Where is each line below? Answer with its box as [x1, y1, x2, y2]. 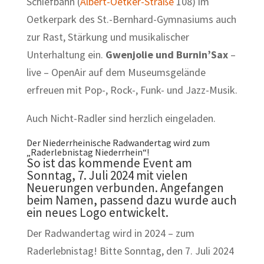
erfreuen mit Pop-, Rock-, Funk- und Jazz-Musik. [26, 82, 237, 97]
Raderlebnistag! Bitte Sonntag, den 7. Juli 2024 [26, 243, 234, 258]
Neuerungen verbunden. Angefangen [26, 179, 224, 196]
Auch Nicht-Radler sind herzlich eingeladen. [26, 111, 216, 125]
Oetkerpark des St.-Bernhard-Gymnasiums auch [26, 12, 236, 26]
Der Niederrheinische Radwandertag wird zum [26, 136, 210, 148]
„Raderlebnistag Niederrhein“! [26, 146, 149, 158]
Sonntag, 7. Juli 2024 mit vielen [26, 167, 188, 183]
